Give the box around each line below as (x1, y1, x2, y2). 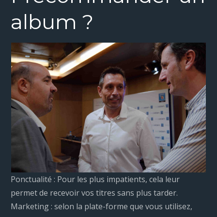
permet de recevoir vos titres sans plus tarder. (11, 187, 178, 199)
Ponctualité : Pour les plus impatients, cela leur (11, 174, 180, 185)
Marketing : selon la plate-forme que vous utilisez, (11, 201, 193, 212)
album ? (11, 9, 94, 35)
